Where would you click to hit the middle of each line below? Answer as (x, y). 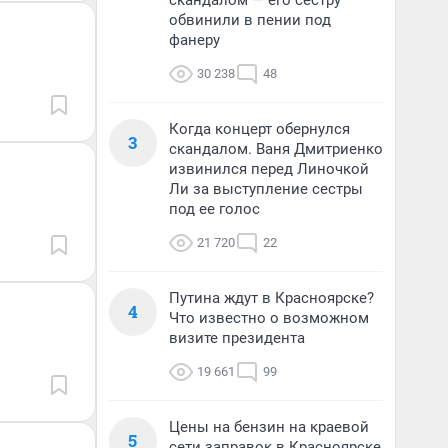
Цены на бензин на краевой (269, 427)
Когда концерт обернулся (259, 129)
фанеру (194, 40)
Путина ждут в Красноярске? (271, 298)
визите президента (237, 338)
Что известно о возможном (269, 318)
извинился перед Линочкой (269, 169)
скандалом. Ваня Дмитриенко (276, 149)
